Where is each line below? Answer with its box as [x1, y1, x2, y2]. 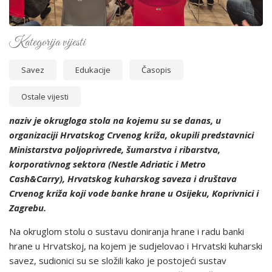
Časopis [141, 64, 171, 75]
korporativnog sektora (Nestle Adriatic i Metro [9, 158, 206, 170]
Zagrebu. [9, 202, 46, 214]
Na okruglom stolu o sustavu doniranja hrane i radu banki [9, 225, 244, 237]
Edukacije [75, 64, 110, 75]
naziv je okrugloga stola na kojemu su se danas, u [9, 114, 221, 126]
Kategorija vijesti [9, 34, 86, 51]
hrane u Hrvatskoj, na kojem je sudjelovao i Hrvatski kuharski [9, 240, 262, 252]
